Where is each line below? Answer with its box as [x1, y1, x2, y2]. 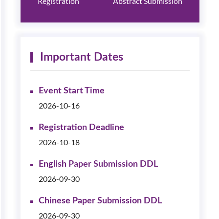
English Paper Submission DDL [39, 159, 158, 169]
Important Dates [40, 51, 123, 63]
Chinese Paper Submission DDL [39, 196, 162, 205]
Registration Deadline [39, 123, 124, 132]
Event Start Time [39, 86, 105, 95]
